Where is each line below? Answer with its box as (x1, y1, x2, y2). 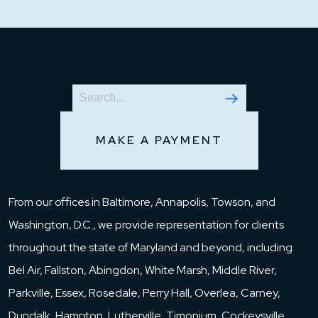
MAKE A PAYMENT (95, 133, 223, 148)
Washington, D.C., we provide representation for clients (9, 217, 284, 232)
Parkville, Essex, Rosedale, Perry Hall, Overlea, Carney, (9, 285, 280, 300)
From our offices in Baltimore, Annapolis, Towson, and (9, 194, 275, 209)
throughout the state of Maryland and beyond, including (9, 240, 292, 255)
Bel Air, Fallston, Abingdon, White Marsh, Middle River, (9, 263, 277, 278)
